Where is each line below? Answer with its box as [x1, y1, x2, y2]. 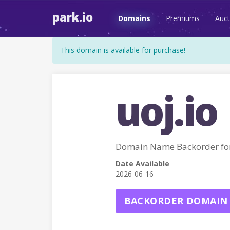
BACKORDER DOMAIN [124, 195, 228, 207]
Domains [118, 13, 150, 23]
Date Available [115, 159, 169, 168]
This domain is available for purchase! [61, 45, 185, 55]
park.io [52, 9, 93, 25]
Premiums [166, 13, 200, 23]
